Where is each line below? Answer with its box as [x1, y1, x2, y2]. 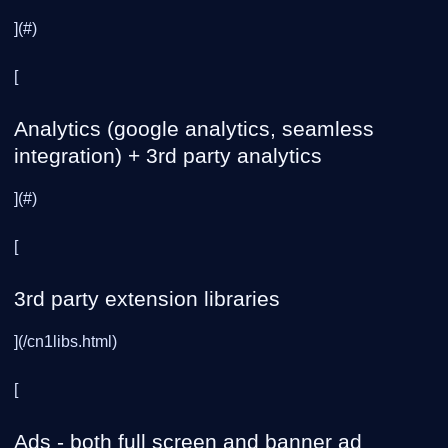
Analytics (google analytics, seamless [14, 117, 374, 140]
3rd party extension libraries [14, 287, 280, 310]
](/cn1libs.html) [14, 333, 117, 350]
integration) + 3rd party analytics [14, 144, 322, 167]
